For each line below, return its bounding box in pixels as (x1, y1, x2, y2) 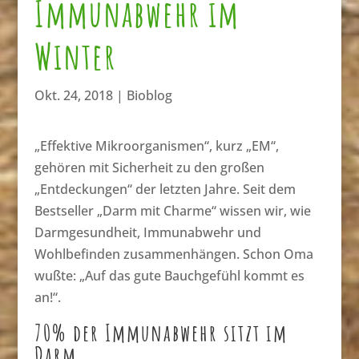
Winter (34, 32, 116, 79)
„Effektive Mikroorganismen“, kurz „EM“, (34, 136, 279, 155)
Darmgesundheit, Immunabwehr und (34, 223, 261, 241)
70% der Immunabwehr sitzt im (34, 317, 288, 347)
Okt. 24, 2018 (34, 86, 113, 104)
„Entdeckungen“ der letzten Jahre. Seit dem (34, 179, 296, 198)
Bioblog (126, 86, 172, 104)
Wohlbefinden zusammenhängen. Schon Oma (34, 244, 313, 263)
